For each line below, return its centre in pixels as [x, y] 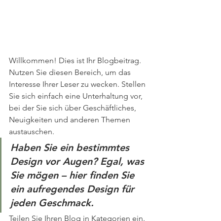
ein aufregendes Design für [74, 189]
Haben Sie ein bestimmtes [71, 148]
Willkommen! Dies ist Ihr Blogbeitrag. [76, 61]
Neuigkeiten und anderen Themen [71, 120]
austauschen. [32, 132]
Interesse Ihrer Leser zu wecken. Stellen [78, 84]
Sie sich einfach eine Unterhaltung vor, [77, 96]
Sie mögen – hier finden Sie [74, 175]
